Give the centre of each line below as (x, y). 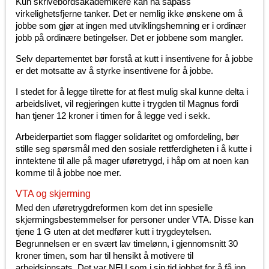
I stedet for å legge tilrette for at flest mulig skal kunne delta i (132, 92)
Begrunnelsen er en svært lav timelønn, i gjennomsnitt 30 (127, 244)
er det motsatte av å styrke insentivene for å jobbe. (114, 71)
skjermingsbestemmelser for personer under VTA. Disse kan (134, 220)
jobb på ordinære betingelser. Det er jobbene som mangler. (129, 38)
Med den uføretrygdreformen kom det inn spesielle (114, 208)
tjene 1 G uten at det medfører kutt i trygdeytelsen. (113, 232)
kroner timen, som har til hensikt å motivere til (104, 256)
